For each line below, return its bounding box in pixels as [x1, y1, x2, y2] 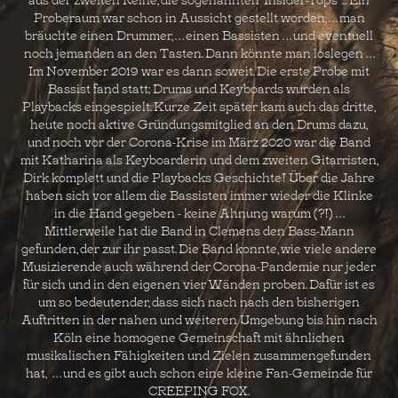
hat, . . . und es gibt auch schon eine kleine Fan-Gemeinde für [26, 362, 372, 381]
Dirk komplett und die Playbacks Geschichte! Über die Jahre [23, 167, 375, 186]
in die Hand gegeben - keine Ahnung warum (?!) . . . [53, 203, 345, 221]
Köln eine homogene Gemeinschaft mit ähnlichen [53, 327, 345, 346]
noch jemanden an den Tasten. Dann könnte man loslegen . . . [23, 43, 375, 61]
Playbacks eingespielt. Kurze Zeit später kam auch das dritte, [22, 96, 376, 115]
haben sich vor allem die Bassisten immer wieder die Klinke [25, 185, 373, 203]
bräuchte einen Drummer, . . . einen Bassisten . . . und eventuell [25, 25, 373, 44]
